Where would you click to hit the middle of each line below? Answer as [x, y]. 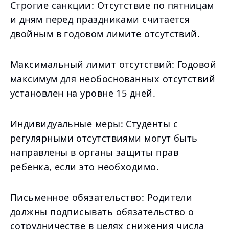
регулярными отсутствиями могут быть [104, 138]
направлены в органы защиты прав [94, 152]
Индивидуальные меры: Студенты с [94, 124]
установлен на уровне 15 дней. [83, 93]
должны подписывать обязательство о [102, 212]
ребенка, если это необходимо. [85, 167]
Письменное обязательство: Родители [101, 197]
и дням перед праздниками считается [100, 19]
